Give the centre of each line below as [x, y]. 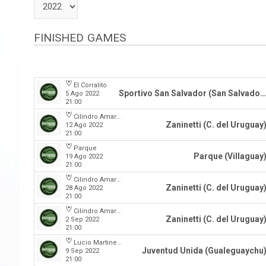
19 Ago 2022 [84, 156]
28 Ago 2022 [84, 188]
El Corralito [90, 85]
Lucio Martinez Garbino [95, 243]
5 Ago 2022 [82, 94]
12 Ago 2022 [84, 125]
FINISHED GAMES [80, 38]
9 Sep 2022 [82, 251]
